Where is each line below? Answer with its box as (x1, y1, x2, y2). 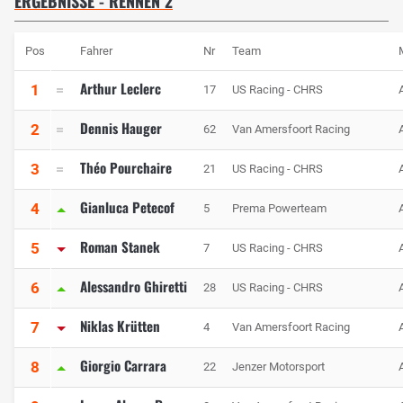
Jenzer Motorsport (232, 360, 325, 374)
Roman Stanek (80, 237, 160, 257)
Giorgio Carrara (80, 355, 166, 376)
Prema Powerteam (232, 201, 327, 216)
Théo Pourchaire (80, 157, 172, 178)
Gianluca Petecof (80, 197, 175, 218)
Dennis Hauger (80, 118, 162, 139)
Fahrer (80, 44, 112, 58)
